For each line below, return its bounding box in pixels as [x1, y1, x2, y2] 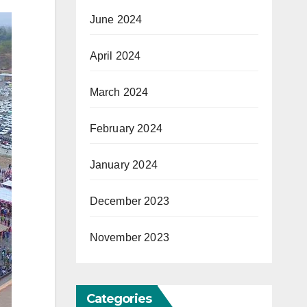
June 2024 [89, 14, 143, 26]
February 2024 [89, 123, 163, 135]
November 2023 [89, 232, 170, 244]
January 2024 [89, 159, 158, 171]
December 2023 [89, 195, 170, 208]
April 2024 [89, 50, 141, 62]
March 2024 [89, 86, 149, 99]
